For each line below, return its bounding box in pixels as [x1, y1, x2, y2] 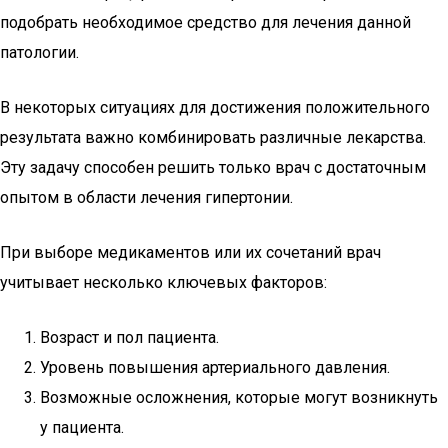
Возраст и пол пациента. [40, 328, 219, 347]
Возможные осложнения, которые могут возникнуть [40, 388, 438, 407]
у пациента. [40, 418, 124, 437]
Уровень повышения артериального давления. [40, 358, 390, 377]
